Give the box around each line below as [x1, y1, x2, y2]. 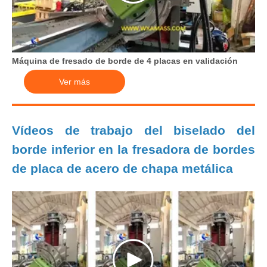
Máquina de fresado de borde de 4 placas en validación [12, 56, 238, 66]
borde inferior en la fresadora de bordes [12, 142, 255, 156]
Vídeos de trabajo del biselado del [12, 123, 255, 137]
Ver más [59, 77, 90, 86]
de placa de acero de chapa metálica [12, 162, 233, 175]
